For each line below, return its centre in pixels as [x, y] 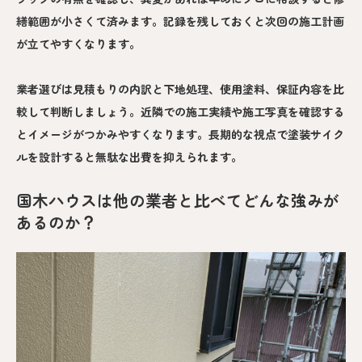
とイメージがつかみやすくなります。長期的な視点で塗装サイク [180, 135]
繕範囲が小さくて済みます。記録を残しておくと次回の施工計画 [180, 21]
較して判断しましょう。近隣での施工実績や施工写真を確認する [180, 112]
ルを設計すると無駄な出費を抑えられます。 [129, 157]
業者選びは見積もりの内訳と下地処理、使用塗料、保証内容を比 [180, 89]
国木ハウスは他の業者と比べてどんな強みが [178, 200]
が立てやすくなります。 [78, 44]
